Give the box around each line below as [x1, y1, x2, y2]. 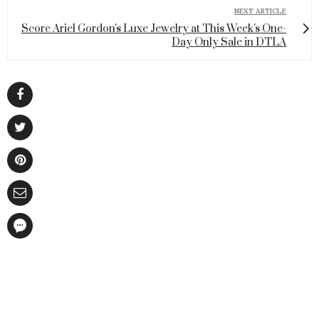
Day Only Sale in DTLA [172, 36, 286, 50]
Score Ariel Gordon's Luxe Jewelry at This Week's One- [21, 22, 286, 36]
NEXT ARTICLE [234, 6, 286, 16]
